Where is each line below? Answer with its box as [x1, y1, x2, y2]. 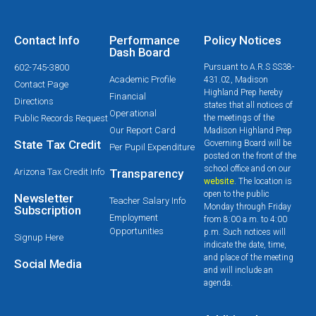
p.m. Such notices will [204, 227, 286, 238]
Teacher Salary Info [109, 195, 186, 207]
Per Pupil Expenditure [109, 142, 195, 153]
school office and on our [204, 164, 291, 174]
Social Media [14, 257, 82, 272]
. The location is [234, 176, 293, 187]
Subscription [14, 203, 81, 218]
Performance [109, 33, 180, 48]
